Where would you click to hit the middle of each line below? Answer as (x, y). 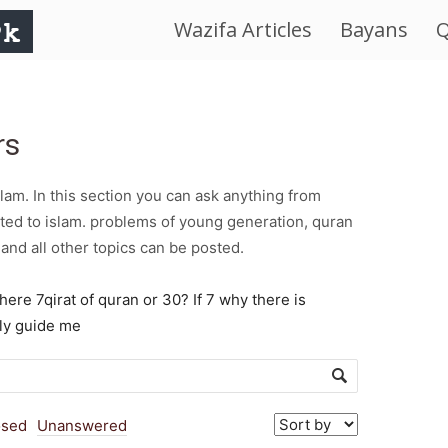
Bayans (374, 29)
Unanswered (82, 425)
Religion (77, 208)
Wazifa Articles (243, 29)
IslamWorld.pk (97, 28)
